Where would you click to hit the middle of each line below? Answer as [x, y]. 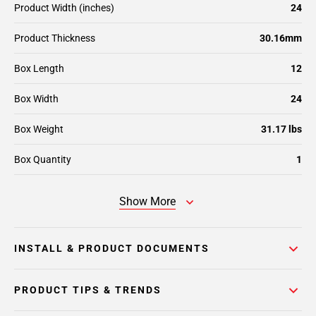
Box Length [39, 68]
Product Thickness [55, 38]
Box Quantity [43, 159]
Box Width [36, 99]
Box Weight [39, 129]
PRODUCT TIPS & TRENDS [88, 290]
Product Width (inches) [64, 8]
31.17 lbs [281, 129]
